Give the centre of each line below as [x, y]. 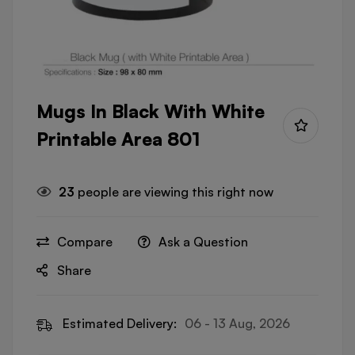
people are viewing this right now [174, 192]
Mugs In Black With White [151, 111]
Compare [85, 242]
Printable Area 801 [118, 139]
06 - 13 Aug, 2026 [237, 323]
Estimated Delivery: [120, 323]
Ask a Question [203, 242]
